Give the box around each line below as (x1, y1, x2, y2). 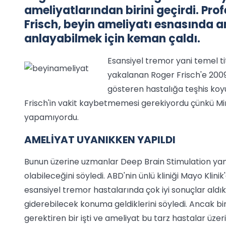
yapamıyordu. (24, 111, 79, 124)
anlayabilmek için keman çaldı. (24, 31, 200, 47)
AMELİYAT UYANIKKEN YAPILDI (24, 133, 176, 147)
